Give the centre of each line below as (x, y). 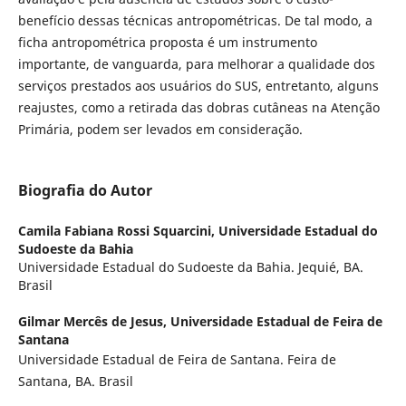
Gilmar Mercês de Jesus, (94, 322)
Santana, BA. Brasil (75, 382)
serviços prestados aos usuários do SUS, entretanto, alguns (198, 85)
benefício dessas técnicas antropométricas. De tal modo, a (195, 20)
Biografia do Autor (85, 190)
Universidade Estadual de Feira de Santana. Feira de (177, 360)
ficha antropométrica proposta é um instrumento (167, 42)
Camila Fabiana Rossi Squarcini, (118, 231)
